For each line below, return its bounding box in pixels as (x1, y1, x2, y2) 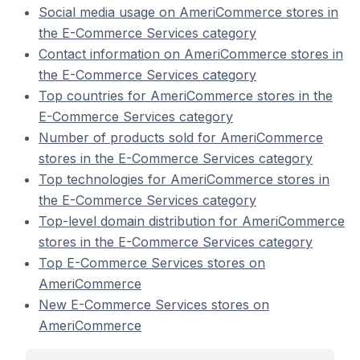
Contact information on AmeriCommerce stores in (39, 46, 343, 62)
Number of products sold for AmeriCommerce (39, 129, 323, 145)
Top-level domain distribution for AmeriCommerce (39, 213, 345, 229)
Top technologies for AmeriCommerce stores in (39, 171, 329, 187)
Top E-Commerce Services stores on (39, 255, 265, 271)
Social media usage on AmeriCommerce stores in (39, 4, 338, 20)
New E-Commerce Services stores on (39, 297, 269, 313)
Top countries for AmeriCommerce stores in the (39, 88, 333, 104)
